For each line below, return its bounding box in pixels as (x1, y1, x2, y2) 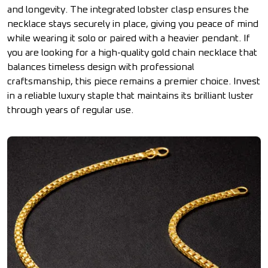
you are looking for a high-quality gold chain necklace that (7, 48, 257, 57)
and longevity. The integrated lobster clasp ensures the (7, 5, 249, 14)
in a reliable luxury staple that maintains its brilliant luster (7, 91, 254, 100)
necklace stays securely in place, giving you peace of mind (7, 19, 258, 29)
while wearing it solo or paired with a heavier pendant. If (7, 33, 250, 43)
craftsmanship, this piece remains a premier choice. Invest (7, 77, 260, 86)
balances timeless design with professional (7, 62, 194, 72)
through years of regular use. (7, 105, 133, 115)
